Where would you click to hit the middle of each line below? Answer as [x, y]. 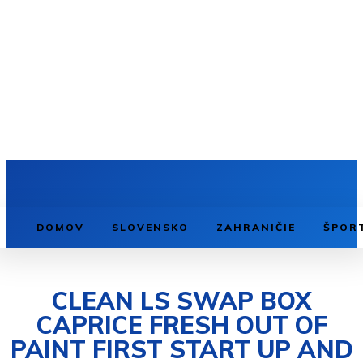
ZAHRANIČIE [256, 228]
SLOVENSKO [150, 228]
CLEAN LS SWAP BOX [181, 301]
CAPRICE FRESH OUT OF [181, 325]
